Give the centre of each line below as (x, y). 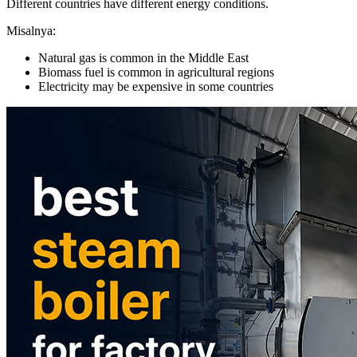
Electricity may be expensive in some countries (156, 87)
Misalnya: (31, 31)
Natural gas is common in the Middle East (143, 58)
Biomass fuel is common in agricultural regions (156, 73)
